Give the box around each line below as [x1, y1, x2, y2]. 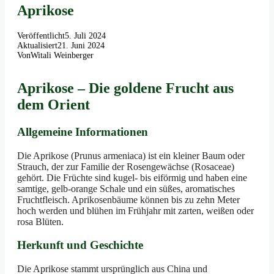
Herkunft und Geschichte [17, 239, 143, 252]
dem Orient [17, 97, 90, 113]
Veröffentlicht [17, 31, 65, 41]
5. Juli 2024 [65, 31, 106, 41]
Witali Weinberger [31, 51, 94, 61]
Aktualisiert [17, 41, 57, 51]
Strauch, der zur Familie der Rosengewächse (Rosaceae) [17, 161, 234, 172]
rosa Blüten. [17, 216, 64, 227]
